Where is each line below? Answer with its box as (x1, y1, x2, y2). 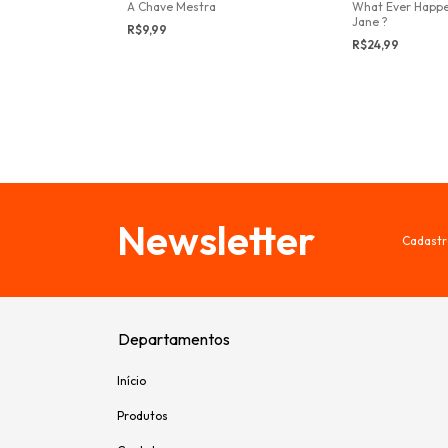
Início (117, 373, 146, 389)
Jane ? (352, 14, 388, 30)
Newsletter (117, 215, 315, 266)
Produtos (117, 408, 168, 424)
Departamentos (118, 329, 230, 350)
